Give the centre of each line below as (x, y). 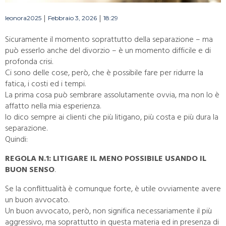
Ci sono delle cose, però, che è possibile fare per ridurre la (104, 73)
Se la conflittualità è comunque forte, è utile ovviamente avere (113, 189)
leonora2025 (23, 18)
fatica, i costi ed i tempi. (45, 84)
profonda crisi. (29, 62)
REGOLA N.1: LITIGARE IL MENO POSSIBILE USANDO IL (106, 158)
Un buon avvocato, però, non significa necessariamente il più (108, 211)
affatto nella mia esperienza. (53, 106)
